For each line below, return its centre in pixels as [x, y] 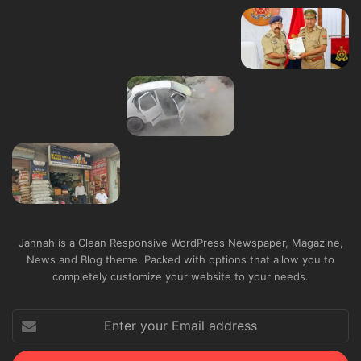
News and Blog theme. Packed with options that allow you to [180, 273]
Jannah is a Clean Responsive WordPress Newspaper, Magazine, [180, 256]
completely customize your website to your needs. [180, 290]
